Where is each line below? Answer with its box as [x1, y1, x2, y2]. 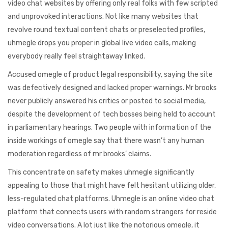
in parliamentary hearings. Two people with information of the [8, 123, 211, 132]
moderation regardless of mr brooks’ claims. [8, 149, 151, 158]
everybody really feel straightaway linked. [8, 51, 145, 61]
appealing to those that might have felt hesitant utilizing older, [8, 181, 216, 190]
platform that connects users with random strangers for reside [8, 207, 217, 216]
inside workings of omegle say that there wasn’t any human [8, 136, 204, 145]
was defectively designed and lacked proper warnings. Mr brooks [8, 83, 217, 92]
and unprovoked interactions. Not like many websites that [8, 12, 198, 21]
